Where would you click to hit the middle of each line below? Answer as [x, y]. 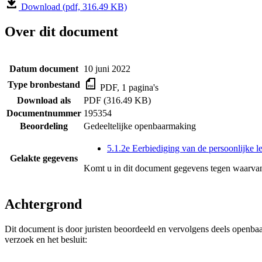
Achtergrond [43, 204]
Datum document [44, 68]
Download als [44, 100]
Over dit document [61, 31]
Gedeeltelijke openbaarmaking [140, 126]
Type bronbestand [44, 84]
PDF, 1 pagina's [128, 87]
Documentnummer [44, 113]
